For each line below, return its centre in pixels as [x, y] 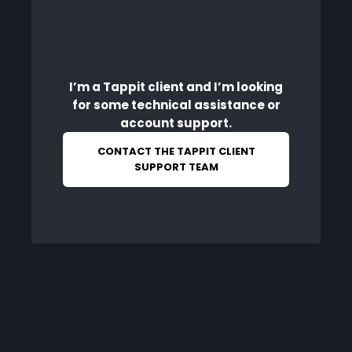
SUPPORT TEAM [176, 167]
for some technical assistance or [176, 105]
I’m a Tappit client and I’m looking [176, 87]
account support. [176, 123]
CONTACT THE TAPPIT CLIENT [176, 152]
